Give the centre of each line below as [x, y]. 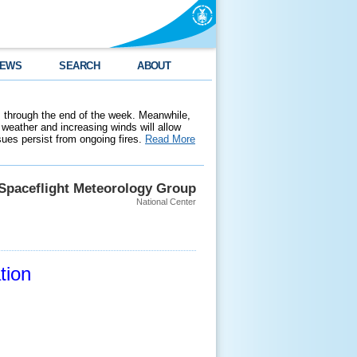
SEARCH [80, 66]
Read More [170, 139]
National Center [166, 202]
